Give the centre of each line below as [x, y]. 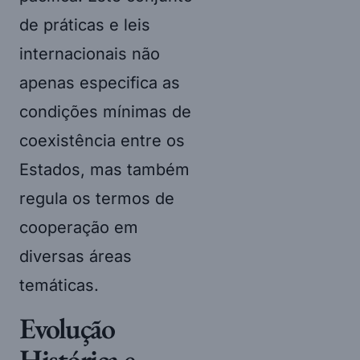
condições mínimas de [105, 111]
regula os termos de [97, 198]
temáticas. [59, 285]
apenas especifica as [100, 82]
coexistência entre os [102, 140]
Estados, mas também [104, 169]
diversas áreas [76, 256]
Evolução [67, 328]
